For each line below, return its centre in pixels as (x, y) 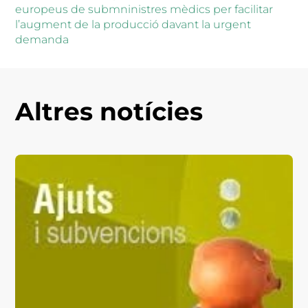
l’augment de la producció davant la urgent (133, 24)
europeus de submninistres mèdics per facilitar (144, 9)
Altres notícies (109, 111)
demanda (42, 39)
